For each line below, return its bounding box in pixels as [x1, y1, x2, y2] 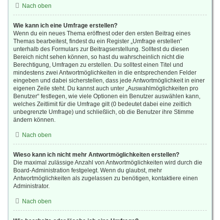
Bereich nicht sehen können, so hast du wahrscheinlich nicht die [13, 54, 184, 60]
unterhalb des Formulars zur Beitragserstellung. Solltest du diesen [13, 46, 189, 53]
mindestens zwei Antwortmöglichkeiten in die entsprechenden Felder [13, 69, 196, 76]
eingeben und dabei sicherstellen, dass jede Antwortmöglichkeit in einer [13, 77, 205, 84]
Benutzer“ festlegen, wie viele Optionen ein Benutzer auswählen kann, [13, 93, 200, 100]
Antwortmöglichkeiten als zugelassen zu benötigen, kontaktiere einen [13, 175, 198, 182]
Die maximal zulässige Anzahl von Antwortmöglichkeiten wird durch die [13, 159, 202, 166]
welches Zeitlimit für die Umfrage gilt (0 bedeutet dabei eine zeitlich [13, 101, 192, 108]
